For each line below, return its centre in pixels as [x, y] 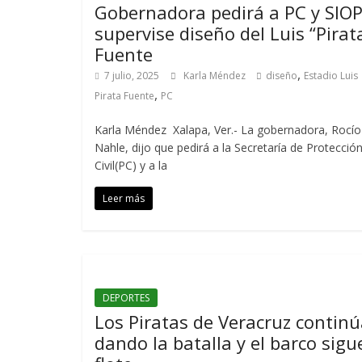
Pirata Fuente [124, 96]
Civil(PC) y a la [131, 165]
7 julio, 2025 [132, 76]
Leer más [124, 198]
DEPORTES [126, 298]
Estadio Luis [331, 76]
